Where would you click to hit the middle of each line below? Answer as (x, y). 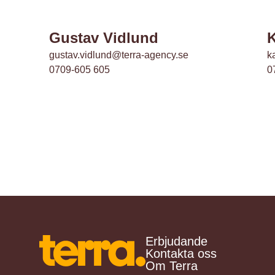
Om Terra (172, 266)
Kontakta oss (181, 254)
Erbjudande (176, 241)
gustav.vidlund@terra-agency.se (119, 55)
